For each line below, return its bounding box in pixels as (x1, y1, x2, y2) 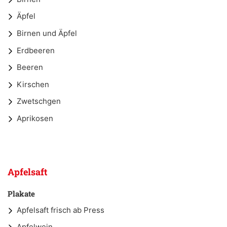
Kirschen (17, 79, 49, 89)
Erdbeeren (17, 45, 55, 55)
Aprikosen (17, 113, 53, 124)
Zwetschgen (17, 96, 61, 106)
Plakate (8, 188, 35, 199)
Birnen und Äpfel (17, 28, 77, 39)
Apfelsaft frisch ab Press (17, 205, 104, 215)
